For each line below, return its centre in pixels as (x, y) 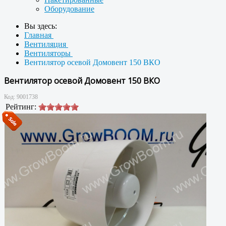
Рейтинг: (21, 106)
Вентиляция (46, 44)
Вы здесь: (43, 26)
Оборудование (69, 9)
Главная (39, 35)
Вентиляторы (48, 53)
